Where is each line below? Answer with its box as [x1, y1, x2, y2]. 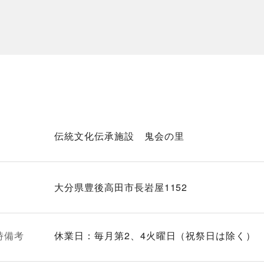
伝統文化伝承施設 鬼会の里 [54, 129, 184, 143]
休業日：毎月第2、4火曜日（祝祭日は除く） [54, 229, 256, 243]
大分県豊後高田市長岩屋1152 [54, 180, 188, 194]
